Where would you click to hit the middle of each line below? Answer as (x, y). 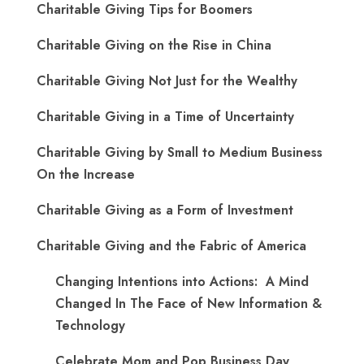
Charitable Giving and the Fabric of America (171, 246)
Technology (90, 325)
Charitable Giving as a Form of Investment (165, 210)
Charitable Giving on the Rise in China (154, 45)
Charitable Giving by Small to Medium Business (180, 152)
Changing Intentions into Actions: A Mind (182, 282)
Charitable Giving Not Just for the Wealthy (167, 81)
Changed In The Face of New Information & (188, 303)
